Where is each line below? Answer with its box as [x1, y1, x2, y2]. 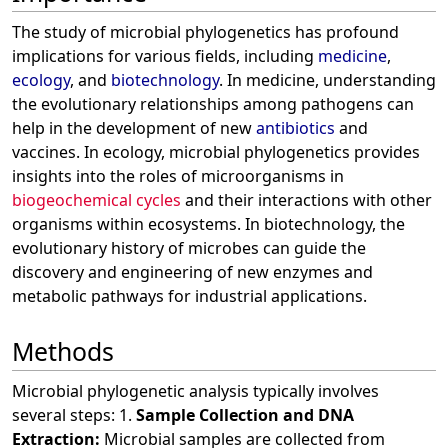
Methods [12, 333, 114, 368]
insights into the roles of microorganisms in [12, 165, 344, 188]
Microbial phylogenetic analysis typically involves [12, 379, 379, 402]
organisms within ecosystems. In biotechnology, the [12, 213, 405, 236]
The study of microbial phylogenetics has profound [12, 21, 399, 44]
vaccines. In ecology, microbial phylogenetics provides [12, 141, 420, 164]
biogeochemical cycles [12, 189, 181, 212]
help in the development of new [12, 117, 256, 140]
